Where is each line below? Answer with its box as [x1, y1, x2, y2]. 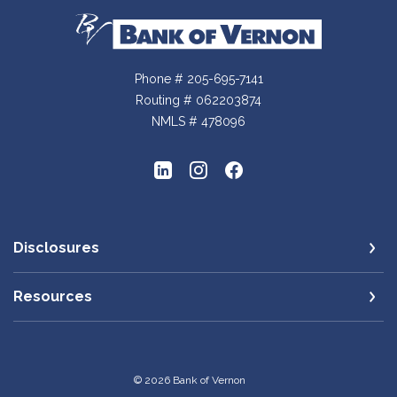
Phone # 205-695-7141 [134, 71, 263, 86]
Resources [13, 287, 92, 305]
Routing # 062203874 [136, 92, 261, 107]
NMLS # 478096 [152, 113, 245, 128]
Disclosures [13, 238, 99, 256]
